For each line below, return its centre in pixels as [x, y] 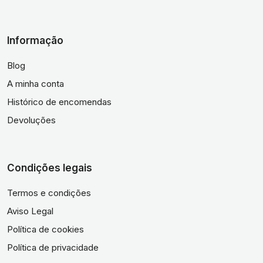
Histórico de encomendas [59, 102]
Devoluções [31, 120]
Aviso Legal [30, 211]
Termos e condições [49, 193]
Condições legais [50, 168]
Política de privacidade [53, 247]
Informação [35, 41]
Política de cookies [45, 229]
